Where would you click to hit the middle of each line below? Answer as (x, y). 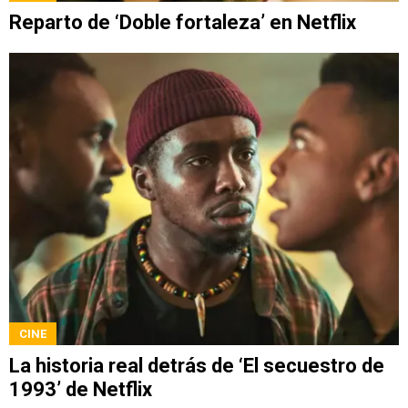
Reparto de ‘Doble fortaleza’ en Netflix (183, 22)
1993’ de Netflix (81, 389)
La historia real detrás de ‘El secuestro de (197, 365)
